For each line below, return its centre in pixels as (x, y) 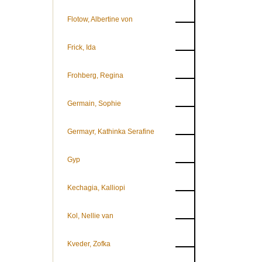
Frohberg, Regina (95, 75)
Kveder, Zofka (89, 244)
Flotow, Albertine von (100, 19)
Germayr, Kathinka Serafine (111, 132)
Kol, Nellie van (90, 216)
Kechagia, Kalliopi (96, 188)
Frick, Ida (82, 47)
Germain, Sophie (94, 104)
